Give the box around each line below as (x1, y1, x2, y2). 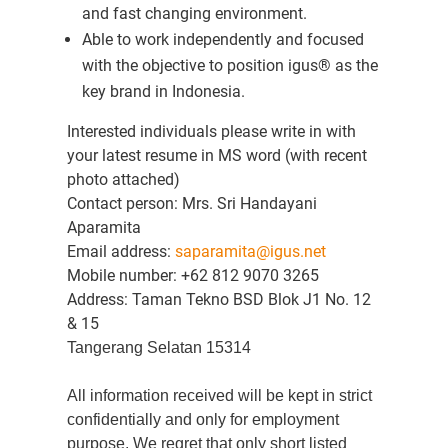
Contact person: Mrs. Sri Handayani (66, 194, 317, 213)
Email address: (66, 242, 175, 261)
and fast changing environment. (81, 4, 307, 23)
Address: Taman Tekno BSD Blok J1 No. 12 (66, 290, 371, 309)
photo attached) (66, 170, 180, 189)
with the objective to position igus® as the (81, 56, 378, 75)
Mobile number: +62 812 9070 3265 (66, 266, 319, 285)
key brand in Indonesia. (81, 82, 245, 101)
